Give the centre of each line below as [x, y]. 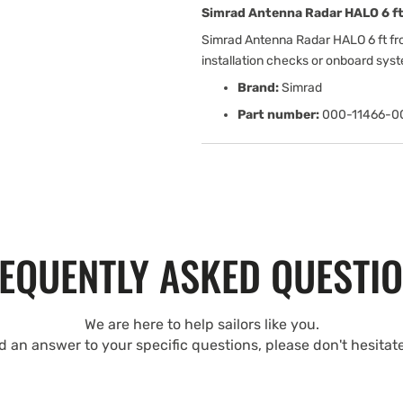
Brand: [258, 88]
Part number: [278, 115]
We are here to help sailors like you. [201, 324]
